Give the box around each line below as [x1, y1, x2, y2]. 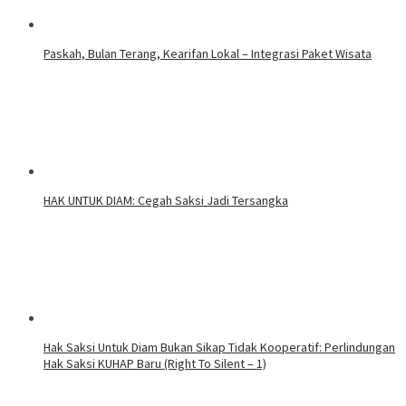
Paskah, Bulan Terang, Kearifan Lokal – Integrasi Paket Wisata [43, 45, 372, 63]
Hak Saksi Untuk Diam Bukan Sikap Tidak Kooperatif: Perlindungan [43, 339, 395, 356]
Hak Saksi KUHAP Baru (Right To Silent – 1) [43, 355, 266, 372]
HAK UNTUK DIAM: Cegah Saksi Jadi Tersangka [43, 192, 288, 209]
